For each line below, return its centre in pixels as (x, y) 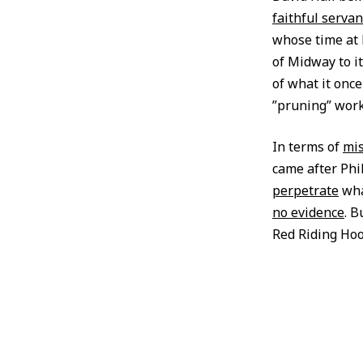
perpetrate (305, 190)
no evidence (308, 212)
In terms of (307, 147)
